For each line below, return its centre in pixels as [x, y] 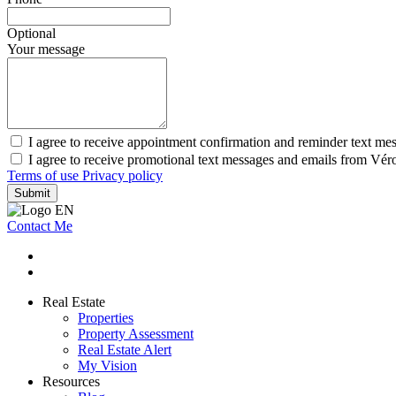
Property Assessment [136, 334]
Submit [32, 194]
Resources [71, 382]
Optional [31, 34]
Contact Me [40, 226]
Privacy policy [122, 176]
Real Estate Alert [125, 350]
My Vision [107, 366]
